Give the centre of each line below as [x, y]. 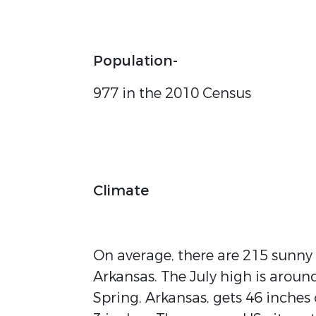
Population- [137, 61]
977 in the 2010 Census [174, 93]
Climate [121, 191]
